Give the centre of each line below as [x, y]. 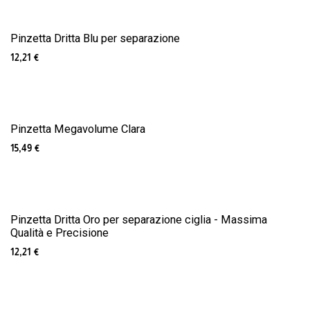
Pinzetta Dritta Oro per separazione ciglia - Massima [139, 219]
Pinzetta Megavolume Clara [78, 129]
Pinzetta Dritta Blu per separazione [95, 38]
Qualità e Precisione [60, 232]
